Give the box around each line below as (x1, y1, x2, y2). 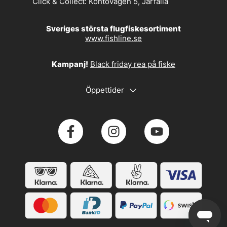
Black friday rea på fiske (90, 59, 175, 69)
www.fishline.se (85, 33, 142, 44)
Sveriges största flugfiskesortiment (46, 24, 181, 34)
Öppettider (85, 85, 124, 95)
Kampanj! (52, 59, 88, 69)
